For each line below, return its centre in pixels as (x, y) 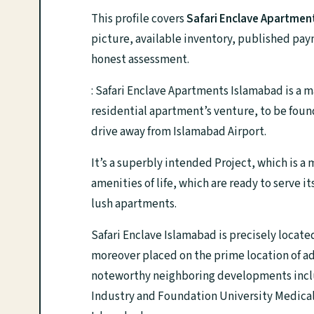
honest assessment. (140, 60)
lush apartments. (134, 204)
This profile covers (139, 19)
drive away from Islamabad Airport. (179, 132)
